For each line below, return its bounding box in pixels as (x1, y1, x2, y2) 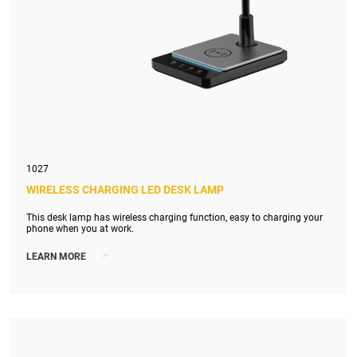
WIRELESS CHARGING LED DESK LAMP (26, 183, 225, 197)
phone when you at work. (26, 223, 135, 235)
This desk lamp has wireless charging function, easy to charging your (26, 212, 324, 224)
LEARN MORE (26, 250, 87, 262)
